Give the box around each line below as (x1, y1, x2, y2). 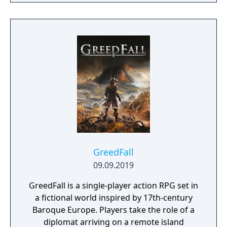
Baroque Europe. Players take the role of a (32, 204, 195, 215)
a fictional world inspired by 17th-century (34, 192, 193, 203)
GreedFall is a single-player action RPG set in (29, 180, 198, 191)
